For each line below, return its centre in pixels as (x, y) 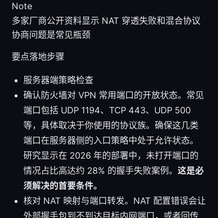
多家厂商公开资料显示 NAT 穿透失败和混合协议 (106, 21)
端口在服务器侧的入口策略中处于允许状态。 (111, 141)
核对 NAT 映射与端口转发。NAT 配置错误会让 (115, 201)
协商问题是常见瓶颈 (51, 35)
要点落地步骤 (38, 57)
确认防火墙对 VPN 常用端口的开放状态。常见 (114, 95)
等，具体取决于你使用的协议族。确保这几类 (111, 126)
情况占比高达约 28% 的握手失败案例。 (100, 171)
